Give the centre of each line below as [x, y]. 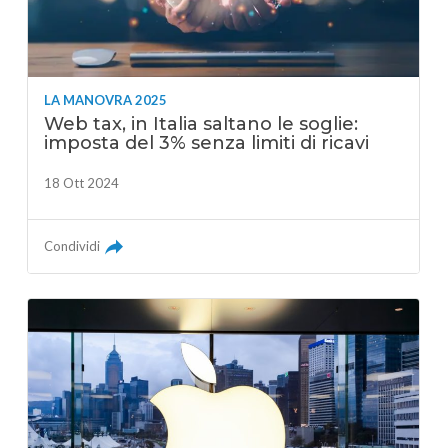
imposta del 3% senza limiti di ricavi [207, 142]
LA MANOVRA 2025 [106, 99]
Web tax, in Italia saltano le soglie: [201, 123]
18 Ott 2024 [82, 182]
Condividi [72, 245]
